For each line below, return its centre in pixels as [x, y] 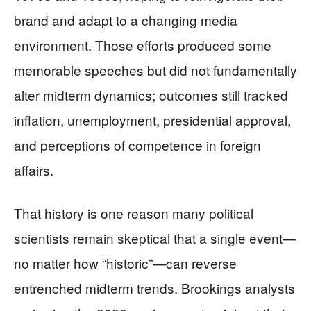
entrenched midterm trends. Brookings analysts [154, 287]
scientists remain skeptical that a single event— [155, 237]
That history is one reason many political [134, 212]
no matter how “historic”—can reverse [125, 262]
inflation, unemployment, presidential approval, [152, 119]
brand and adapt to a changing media [126, 19]
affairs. [34, 169]
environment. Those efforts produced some [143, 44]
